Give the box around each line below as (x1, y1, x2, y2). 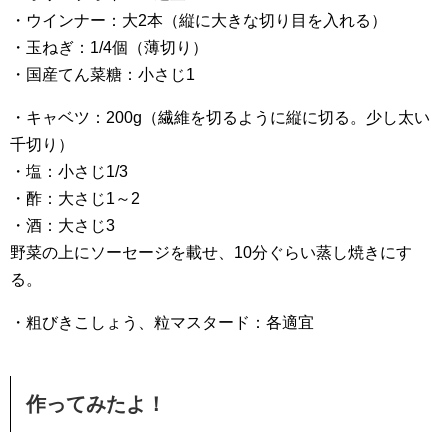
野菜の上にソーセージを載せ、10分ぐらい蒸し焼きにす (10, 243, 412, 261)
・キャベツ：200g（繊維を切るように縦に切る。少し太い (10, 108, 430, 126)
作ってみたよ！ (26, 392, 166, 415)
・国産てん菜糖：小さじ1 (10, 65, 195, 83)
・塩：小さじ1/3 (10, 162, 128, 180)
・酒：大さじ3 (10, 216, 115, 234)
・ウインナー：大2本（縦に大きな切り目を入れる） (10, 11, 387, 29)
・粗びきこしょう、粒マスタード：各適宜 (10, 313, 314, 331)
